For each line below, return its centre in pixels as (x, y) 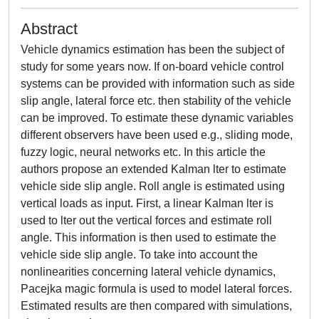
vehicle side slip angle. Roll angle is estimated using (153, 186)
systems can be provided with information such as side (158, 84)
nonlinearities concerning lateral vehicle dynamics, (148, 272)
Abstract (49, 29)
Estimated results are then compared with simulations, (156, 306)
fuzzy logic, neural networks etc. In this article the (143, 152)
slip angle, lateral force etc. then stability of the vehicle (156, 101)
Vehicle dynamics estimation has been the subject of (152, 49)
